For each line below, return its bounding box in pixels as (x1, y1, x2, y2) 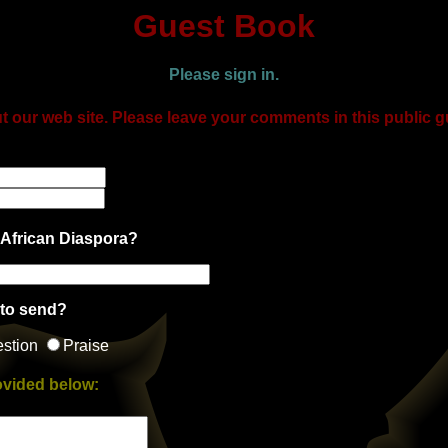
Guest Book (133, 8, 315, 44)
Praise (63, 336, 109, 354)
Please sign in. (169, 66, 279, 84)
